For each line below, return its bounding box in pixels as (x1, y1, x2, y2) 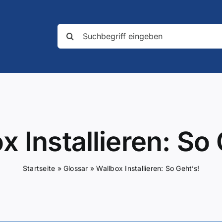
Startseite (22, 164, 55, 172)
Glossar (63, 164, 88, 172)
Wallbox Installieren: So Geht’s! (96, 164, 200, 172)
